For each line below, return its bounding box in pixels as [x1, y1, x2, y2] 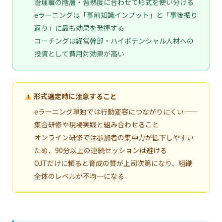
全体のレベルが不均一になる [34, 170, 124, 181]
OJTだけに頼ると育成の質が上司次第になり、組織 [34, 158, 192, 168]
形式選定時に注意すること [32, 91, 117, 102]
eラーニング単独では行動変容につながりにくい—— [34, 106, 198, 116]
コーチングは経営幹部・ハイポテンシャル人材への [34, 36, 194, 46]
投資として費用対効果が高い [34, 49, 124, 59]
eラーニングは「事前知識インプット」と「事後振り [34, 10, 198, 20]
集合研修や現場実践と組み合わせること [34, 119, 159, 129]
